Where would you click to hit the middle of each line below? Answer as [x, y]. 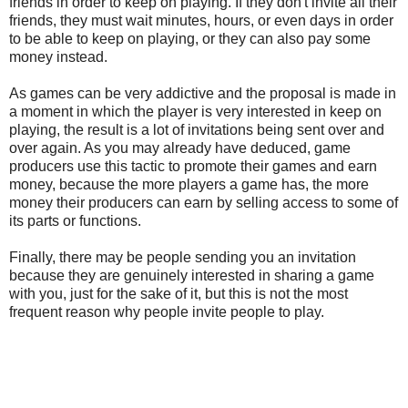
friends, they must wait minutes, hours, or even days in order [201, 20]
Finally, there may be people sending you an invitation [183, 257]
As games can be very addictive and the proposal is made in [203, 93]
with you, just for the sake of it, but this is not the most [178, 293]
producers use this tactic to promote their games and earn [193, 166]
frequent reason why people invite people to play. [167, 311]
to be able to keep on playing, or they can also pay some [190, 38]
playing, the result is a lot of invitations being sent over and [197, 129]
